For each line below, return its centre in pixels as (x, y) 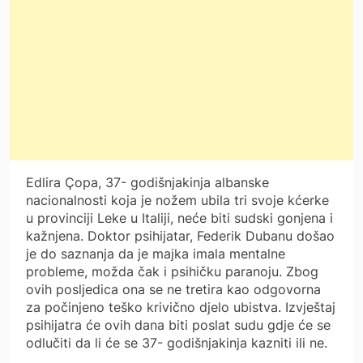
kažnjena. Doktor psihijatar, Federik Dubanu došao (180, 235)
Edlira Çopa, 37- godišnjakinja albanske (147, 182)
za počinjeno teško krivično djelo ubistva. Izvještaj (181, 307)
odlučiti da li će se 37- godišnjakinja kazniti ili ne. (177, 342)
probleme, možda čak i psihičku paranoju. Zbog (172, 271)
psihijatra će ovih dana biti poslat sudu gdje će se (178, 325)
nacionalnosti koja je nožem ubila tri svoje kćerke (177, 200)
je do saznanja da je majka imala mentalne (156, 253)
